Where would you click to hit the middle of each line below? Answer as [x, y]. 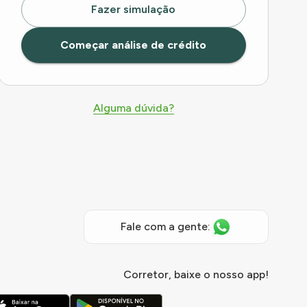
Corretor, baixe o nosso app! [196, 274]
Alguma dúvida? [133, 108]
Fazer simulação [134, 9]
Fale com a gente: [165, 226]
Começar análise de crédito [134, 45]
